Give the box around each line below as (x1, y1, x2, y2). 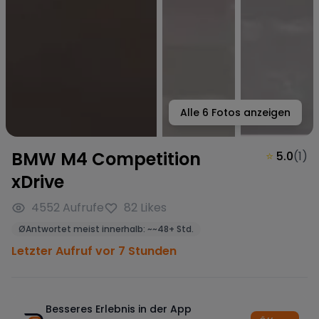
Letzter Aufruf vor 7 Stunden (11, 243, 177, 259)
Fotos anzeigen (209, 105, 291, 120)
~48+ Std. (152, 223, 194, 235)
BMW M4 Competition (11, 147, 201, 171)
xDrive (11, 170, 64, 194)
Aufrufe (63, 199, 104, 216)
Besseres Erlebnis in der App (46, 302, 192, 316)
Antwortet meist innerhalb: (26, 223, 145, 235)
